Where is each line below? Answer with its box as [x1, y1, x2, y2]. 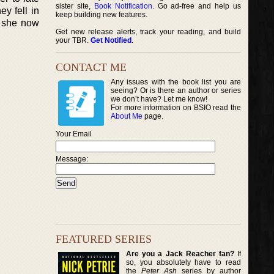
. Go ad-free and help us [152, 2, 242, 10]
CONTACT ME [56, 61, 127, 73]
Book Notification [94, 2, 152, 10]
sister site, [56, 2, 94, 10]
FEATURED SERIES [56, 232, 152, 245]
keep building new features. [56, 10, 147, 19]
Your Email [56, 130, 92, 138]
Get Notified [91, 36, 131, 45]
